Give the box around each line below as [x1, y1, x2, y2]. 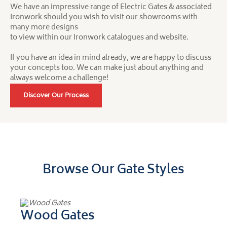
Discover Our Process [23, 90, 89, 101]
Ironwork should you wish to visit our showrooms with [10, 11, 198, 24]
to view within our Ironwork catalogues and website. [10, 31, 188, 44]
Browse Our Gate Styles [43, 159, 184, 181]
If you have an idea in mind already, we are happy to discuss [10, 51, 211, 64]
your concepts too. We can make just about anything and [10, 61, 204, 74]
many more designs [10, 21, 78, 34]
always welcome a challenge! [10, 71, 108, 85]
